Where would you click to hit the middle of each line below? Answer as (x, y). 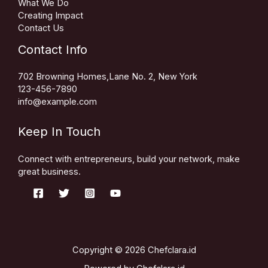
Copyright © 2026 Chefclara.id (134, 250)
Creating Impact (51, 15)
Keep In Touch (59, 132)
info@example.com (57, 101)
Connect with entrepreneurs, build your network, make (129, 159)
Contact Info (53, 49)
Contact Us (41, 28)
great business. (49, 171)
